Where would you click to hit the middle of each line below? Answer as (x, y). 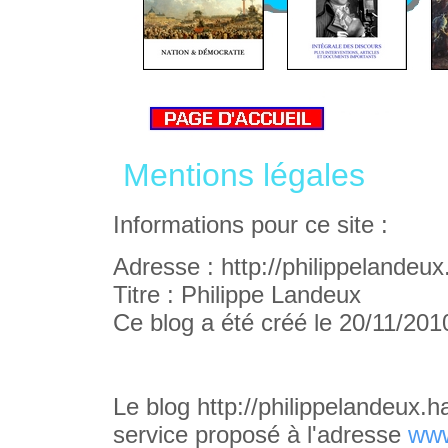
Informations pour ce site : (250, 224)
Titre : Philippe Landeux (236, 294)
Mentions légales (243, 175)
